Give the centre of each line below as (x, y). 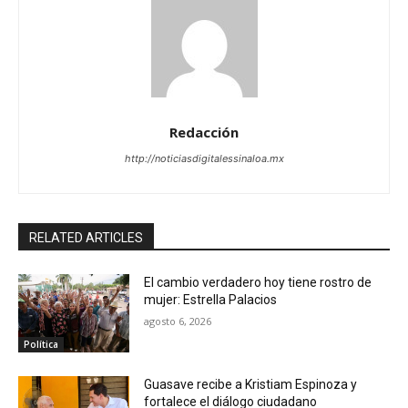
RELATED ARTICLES (86, 237)
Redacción (204, 132)
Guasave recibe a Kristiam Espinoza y (251, 384)
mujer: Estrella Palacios (211, 299)
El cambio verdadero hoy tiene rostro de (258, 282)
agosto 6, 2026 (178, 321)
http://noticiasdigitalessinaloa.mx (204, 158)
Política (41, 344)
